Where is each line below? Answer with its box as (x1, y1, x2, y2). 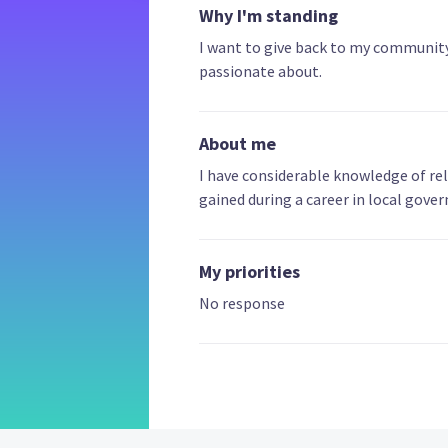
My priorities (198, 259, 300, 283)
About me (198, 131, 276, 155)
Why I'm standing (198, 3, 338, 27)
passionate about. (198, 60, 322, 81)
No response (198, 292, 285, 313)
